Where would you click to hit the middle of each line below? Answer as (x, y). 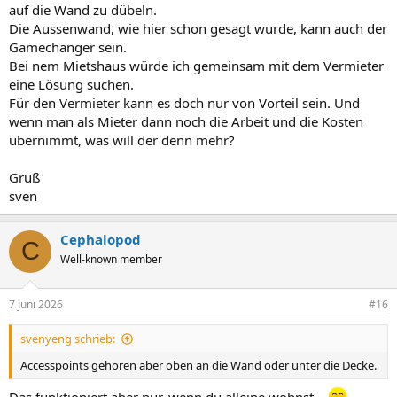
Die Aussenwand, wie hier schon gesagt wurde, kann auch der (198, 28)
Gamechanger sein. (68, 47)
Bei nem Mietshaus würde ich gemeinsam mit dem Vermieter (196, 65)
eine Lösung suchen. (71, 84)
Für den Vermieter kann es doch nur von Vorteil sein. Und (184, 102)
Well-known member (111, 259)
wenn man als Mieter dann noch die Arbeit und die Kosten (186, 121)
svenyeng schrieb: (68, 339)
